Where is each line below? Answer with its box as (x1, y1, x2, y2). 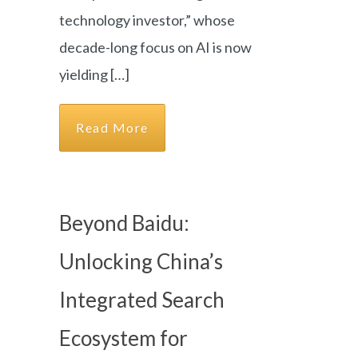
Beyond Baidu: (59, 210, 189, 236)
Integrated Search (59, 287, 225, 312)
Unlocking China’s (59, 249, 223, 274)
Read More (76, 120, 149, 135)
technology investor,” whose (59, 11, 235, 29)
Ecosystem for (59, 325, 188, 351)
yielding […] (59, 66, 129, 83)
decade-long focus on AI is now (59, 38, 252, 56)
